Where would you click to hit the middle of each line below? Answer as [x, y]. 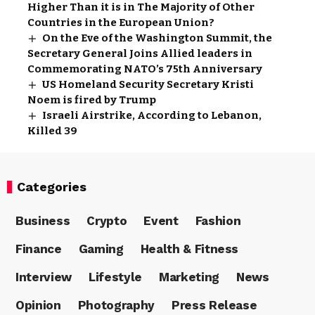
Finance [39, 249]
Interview [44, 277]
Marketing [189, 277]
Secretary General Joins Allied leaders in [140, 53]
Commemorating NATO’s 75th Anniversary [145, 69]
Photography [116, 306]
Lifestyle [115, 277]
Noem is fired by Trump [92, 99]
